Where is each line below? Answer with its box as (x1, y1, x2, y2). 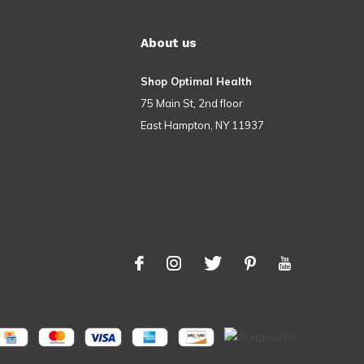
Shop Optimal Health (141, 75, 252, 89)
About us (141, 36, 197, 51)
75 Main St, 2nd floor (141, 97, 243, 110)
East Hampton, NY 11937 (141, 119, 264, 132)
